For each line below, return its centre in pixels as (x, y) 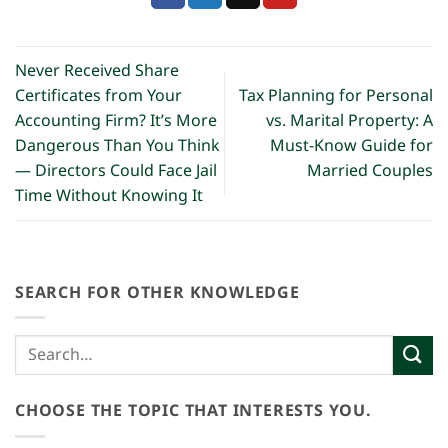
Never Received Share (97, 70)
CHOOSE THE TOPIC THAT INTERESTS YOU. (193, 411)
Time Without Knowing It (109, 195)
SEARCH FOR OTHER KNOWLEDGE (157, 292)
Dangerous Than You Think (117, 145)
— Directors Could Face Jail (116, 170)
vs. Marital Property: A (349, 120)
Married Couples (370, 170)
